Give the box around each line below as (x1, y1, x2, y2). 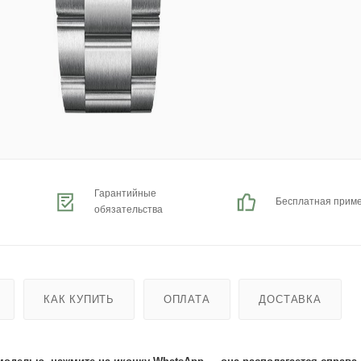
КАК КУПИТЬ (44, 293, 115, 305)
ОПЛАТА (163, 293, 210, 305)
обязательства (93, 204, 163, 215)
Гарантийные (93, 188, 156, 199)
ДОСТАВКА (259, 293, 322, 305)
